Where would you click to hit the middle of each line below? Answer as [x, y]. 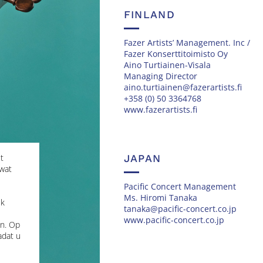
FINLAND [149, 15]
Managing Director [160, 76]
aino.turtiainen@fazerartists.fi [183, 87]
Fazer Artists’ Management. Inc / [187, 43]
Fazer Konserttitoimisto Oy [176, 54]
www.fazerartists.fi [160, 110]
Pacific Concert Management [180, 187]
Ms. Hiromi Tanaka [160, 198]
